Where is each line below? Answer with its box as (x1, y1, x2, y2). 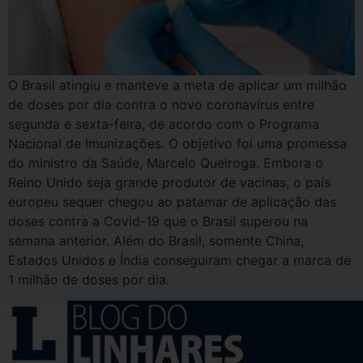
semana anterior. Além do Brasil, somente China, (8, 232, 304, 249)
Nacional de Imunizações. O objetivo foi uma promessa (8, 135, 347, 152)
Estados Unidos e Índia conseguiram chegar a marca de (8, 251, 351, 268)
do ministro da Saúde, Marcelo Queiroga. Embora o (8, 154, 323, 171)
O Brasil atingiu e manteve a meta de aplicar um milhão (8, 76, 347, 93)
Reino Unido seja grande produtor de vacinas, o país (8, 173, 331, 190)
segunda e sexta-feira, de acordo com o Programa (8, 115, 319, 132)
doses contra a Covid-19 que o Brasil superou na (8, 212, 308, 229)
